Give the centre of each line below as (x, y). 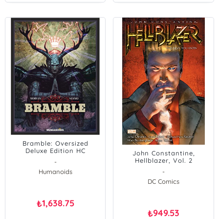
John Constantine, (164, 153)
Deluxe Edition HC (55, 151)
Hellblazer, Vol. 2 (164, 160)
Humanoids (55, 172)
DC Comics (164, 181)
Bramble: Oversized (55, 143)
